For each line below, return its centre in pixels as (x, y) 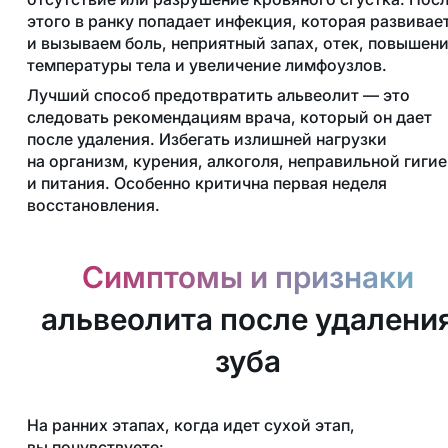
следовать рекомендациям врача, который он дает (229, 117)
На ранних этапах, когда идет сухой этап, (190, 425)
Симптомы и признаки (248, 277)
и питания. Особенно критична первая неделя (206, 183)
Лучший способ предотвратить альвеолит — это (218, 95)
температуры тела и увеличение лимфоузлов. (206, 65)
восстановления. (93, 205)
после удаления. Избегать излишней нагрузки (206, 139)
